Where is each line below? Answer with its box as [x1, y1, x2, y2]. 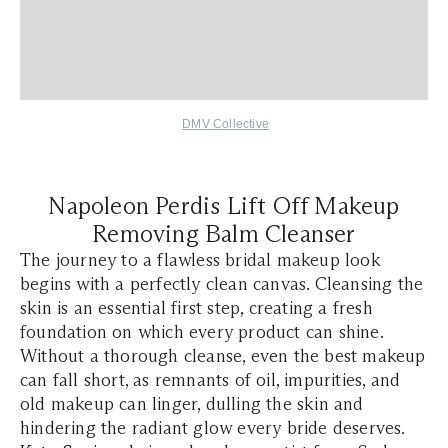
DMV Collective [182, 117, 269, 132]
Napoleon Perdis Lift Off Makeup [48, 191, 400, 221]
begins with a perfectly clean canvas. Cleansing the [20, 273, 424, 296]
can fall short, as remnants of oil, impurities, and [20, 369, 401, 392]
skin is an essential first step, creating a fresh [20, 297, 373, 320]
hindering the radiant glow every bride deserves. [20, 417, 405, 440]
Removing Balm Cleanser [92, 219, 356, 249]
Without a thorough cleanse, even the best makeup [20, 345, 426, 368]
